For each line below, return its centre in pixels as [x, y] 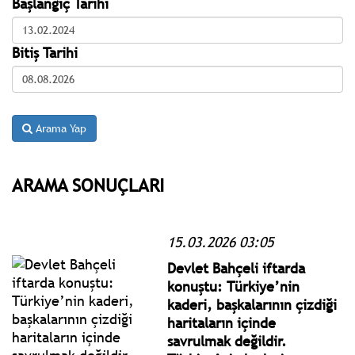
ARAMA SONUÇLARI [88, 185]
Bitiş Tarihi [45, 52]
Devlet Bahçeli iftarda [237, 268]
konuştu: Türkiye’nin [234, 286]
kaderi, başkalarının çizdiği [252, 304]
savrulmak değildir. [227, 341]
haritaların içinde [222, 323]
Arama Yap [59, 128]
